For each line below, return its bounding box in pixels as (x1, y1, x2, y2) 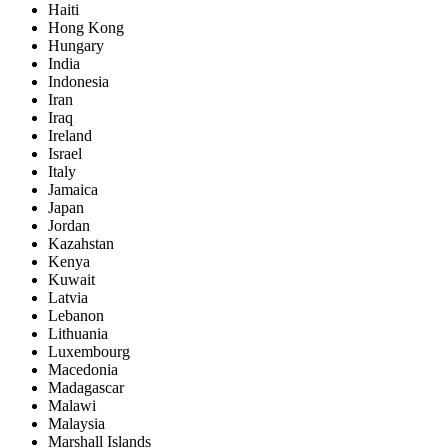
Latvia (48, 289, 88, 307)
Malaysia (48, 415, 105, 433)
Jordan (48, 217, 90, 235)
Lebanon (48, 307, 104, 325)
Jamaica (48, 181, 98, 199)
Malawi (48, 397, 96, 415)
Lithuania (48, 325, 108, 343)
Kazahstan (48, 235, 114, 253)
